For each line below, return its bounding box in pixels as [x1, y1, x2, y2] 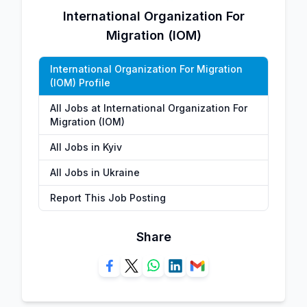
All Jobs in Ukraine [50, 167, 140, 178]
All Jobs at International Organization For [50, 102, 247, 114]
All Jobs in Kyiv [50, 141, 122, 153]
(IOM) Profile [50, 77, 110, 88]
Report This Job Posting [50, 192, 166, 204]
